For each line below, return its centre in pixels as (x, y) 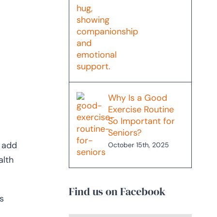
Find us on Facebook (117, 191)
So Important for (141, 121)
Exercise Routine (141, 110)
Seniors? (124, 133)
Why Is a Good (137, 98)
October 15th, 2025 (138, 145)
